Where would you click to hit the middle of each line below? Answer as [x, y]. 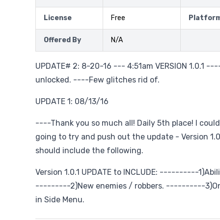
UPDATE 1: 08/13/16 [72, 101]
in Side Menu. [60, 200]
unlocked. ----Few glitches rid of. [97, 80]
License [58, 18]
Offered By [62, 40]
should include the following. [89, 151]
